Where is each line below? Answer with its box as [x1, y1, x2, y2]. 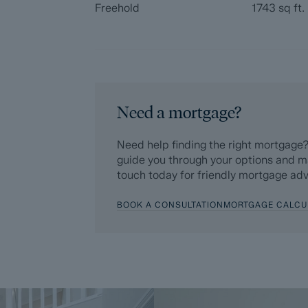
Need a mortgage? [117, 102, 242, 122]
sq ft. [276, 1, 305, 14]
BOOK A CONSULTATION [117, 199, 224, 210]
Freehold [95, 1, 140, 14]
